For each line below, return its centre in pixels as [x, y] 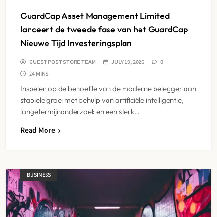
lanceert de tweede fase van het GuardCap [104, 29]
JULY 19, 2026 [128, 61]
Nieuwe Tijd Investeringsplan [76, 43]
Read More [38, 130]
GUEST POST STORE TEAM [62, 61]
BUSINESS [39, 175]
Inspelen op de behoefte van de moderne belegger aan [108, 88]
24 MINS [39, 73]
